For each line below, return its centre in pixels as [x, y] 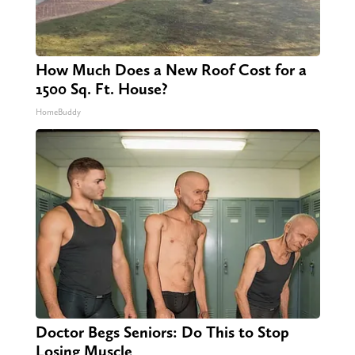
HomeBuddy [58, 113]
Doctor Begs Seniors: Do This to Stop [162, 332]
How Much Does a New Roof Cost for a [171, 70]
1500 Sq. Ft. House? [101, 89]
